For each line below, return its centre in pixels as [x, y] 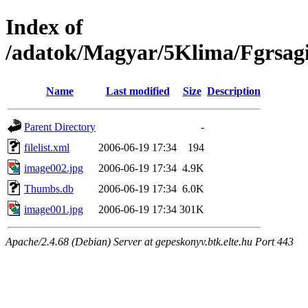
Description [234, 91]
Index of [44, 27]
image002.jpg [54, 168]
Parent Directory [60, 126]
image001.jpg [54, 209]
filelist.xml [47, 147]
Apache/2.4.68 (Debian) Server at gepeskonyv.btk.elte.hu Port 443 [150, 241]
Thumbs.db [49, 188]
